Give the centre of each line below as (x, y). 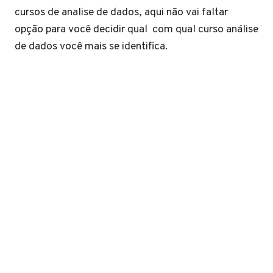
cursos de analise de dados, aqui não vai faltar (121, 12)
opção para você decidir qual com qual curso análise (136, 30)
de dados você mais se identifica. (91, 47)
